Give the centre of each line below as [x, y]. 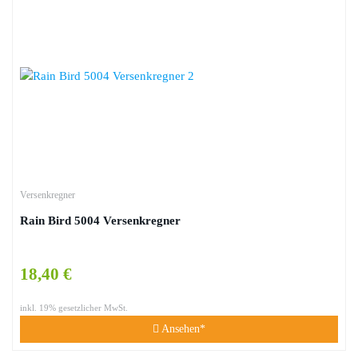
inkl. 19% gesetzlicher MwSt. [74, 308]
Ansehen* [182, 329]
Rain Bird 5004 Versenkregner [100, 220]
